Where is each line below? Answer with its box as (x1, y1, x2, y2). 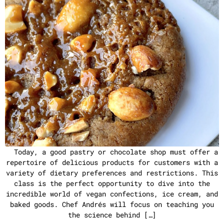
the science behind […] (68, 210, 156, 219)
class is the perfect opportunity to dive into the (14, 178, 210, 188)
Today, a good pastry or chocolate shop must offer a (6, 147, 218, 156)
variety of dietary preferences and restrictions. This (6, 168, 218, 177)
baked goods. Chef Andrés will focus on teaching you (10, 199, 214, 209)
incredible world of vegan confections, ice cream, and (6, 189, 218, 198)
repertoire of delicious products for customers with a (6, 157, 218, 167)
